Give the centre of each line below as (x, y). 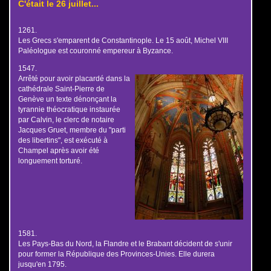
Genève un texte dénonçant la (67, 99)
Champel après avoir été (58, 150)
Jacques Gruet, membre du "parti (72, 130)
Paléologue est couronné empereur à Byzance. (95, 51)
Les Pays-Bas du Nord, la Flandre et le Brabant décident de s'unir (125, 244)
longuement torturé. (50, 161)
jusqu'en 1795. (42, 264)
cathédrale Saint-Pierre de (61, 89)
